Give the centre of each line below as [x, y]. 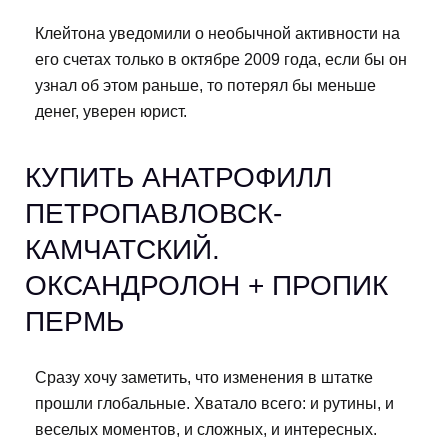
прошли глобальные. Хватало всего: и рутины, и [214, 403]
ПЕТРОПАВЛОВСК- [153, 213]
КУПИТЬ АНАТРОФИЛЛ [178, 177]
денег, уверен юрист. [111, 111]
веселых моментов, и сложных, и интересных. [206, 429]
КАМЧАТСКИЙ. [122, 249]
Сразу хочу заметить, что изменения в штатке [204, 377]
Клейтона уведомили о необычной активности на [217, 33]
